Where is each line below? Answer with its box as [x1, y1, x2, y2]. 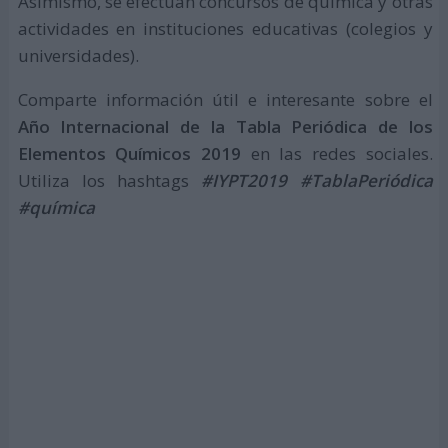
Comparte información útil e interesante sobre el [17, 87, 433, 111]
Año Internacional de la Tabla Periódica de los [17, 114, 433, 138]
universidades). [17, 43, 139, 67]
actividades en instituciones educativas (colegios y [17, 16, 433, 40]
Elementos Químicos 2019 [17, 141, 251, 165]
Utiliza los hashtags [17, 168, 202, 192]
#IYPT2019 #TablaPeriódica [201, 168, 433, 192]
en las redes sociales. [250, 141, 433, 165]
